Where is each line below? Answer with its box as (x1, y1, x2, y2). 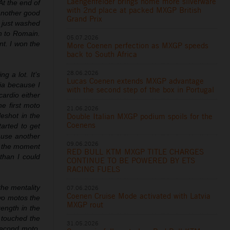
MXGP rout (67, 199, 104, 209)
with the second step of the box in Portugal (67, 84, 215, 94)
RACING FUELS (67, 164, 121, 174)
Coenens (67, 120, 96, 130)
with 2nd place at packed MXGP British (67, 5, 202, 15)
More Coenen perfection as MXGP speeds (67, 40, 209, 50)
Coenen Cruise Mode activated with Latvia (67, 190, 211, 201)
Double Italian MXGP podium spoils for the (67, 111, 213, 121)
